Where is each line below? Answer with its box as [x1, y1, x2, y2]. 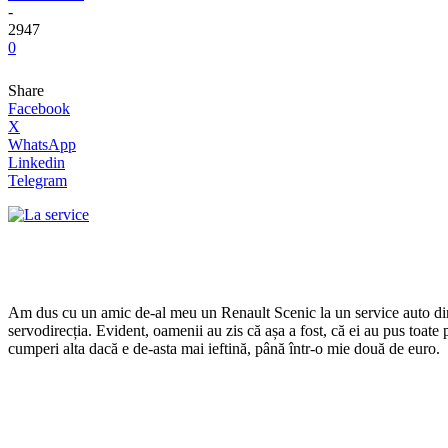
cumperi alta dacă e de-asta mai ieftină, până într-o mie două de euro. [8, 339, 440, 357]
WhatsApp [8, 135, 76, 153]
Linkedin [8, 153, 65, 171]
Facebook [8, 99, 70, 117]
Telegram [8, 171, 67, 189]
